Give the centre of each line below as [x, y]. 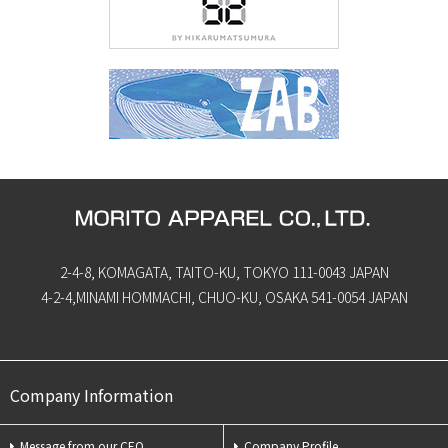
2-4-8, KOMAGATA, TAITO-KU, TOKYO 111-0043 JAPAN [224, 272]
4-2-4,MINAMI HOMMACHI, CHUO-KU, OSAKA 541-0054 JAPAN [224, 297]
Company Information [91, 395]
